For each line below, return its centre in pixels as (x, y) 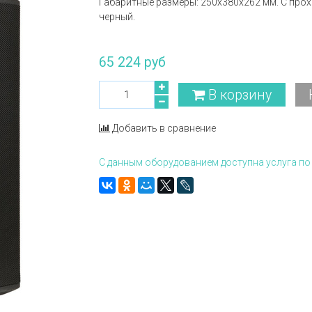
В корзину (240, 95)
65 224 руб (133, 62)
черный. (117, 17)
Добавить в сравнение (164, 128)
